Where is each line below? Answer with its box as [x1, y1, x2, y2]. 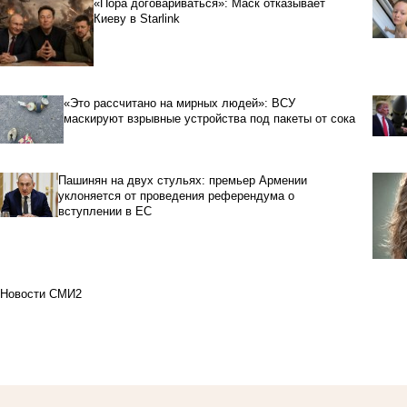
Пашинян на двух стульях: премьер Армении [57, 174, 307, 188]
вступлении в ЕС [57, 204, 152, 219]
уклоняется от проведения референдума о [57, 189, 294, 203]
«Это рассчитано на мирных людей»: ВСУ [63, 95, 295, 110]
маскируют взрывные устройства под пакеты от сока [63, 111, 355, 125]
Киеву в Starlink [93, 11, 180, 25]
